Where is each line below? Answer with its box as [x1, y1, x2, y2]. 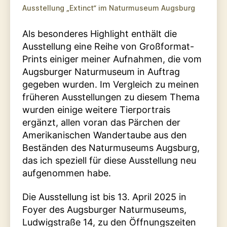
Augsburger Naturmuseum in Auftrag [22, 66, 180, 77]
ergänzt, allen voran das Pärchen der [22, 117, 180, 128]
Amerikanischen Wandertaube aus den [22, 129, 187, 140]
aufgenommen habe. [22, 167, 111, 178]
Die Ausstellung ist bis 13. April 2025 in [22, 192, 186, 203]
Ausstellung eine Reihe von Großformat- [22, 41, 194, 52]
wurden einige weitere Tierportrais [22, 104, 170, 115]
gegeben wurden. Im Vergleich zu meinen [22, 79, 199, 90]
